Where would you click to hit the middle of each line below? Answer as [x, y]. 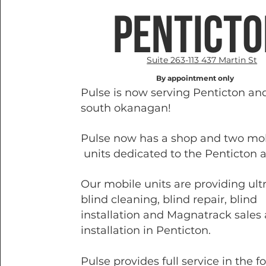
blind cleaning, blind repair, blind [169, 199]
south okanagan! [126, 108]
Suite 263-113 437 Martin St [202, 60]
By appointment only [195, 78]
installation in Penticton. [146, 230]
